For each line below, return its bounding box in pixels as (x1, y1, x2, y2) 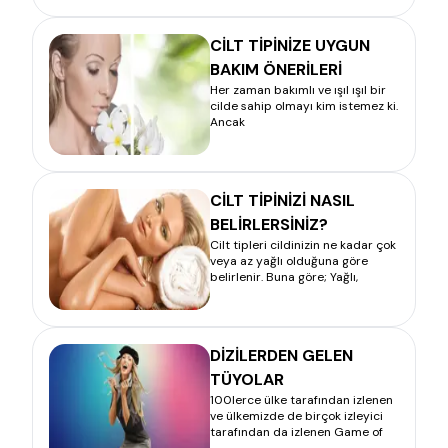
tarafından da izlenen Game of (210, 423, 383, 440)
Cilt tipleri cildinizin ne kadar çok (210, 236, 396, 253)
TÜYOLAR (210, 368, 284, 390)
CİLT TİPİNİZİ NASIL (210, 189, 355, 211)
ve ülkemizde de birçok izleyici (210, 407, 383, 424)
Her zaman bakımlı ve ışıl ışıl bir (210, 81, 386, 98)
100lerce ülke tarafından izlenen (210, 391, 393, 408)
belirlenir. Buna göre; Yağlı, (210, 268, 358, 285)
